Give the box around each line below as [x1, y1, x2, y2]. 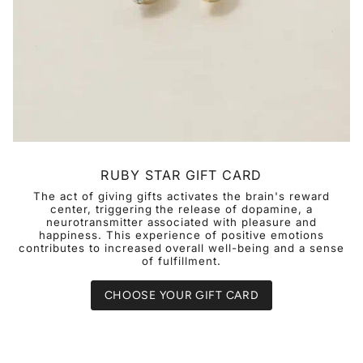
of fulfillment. [142, 254, 221, 268]
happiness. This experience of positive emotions [39, 228, 324, 242]
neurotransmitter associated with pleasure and [45, 216, 318, 229]
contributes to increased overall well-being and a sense [18, 241, 345, 255]
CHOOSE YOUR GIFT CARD [104, 288, 259, 303]
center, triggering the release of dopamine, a [49, 203, 314, 216]
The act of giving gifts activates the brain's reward [33, 190, 330, 203]
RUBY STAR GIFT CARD [100, 167, 263, 184]
